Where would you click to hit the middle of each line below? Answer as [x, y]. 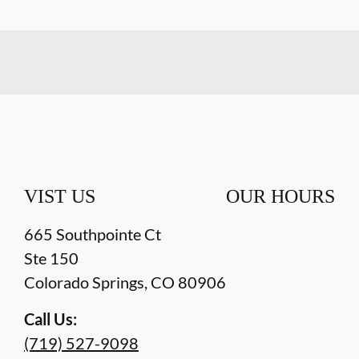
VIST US [60, 197]
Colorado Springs [84, 282]
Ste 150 [51, 258]
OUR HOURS [280, 197]
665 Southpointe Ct [93, 234]
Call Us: [50, 319]
